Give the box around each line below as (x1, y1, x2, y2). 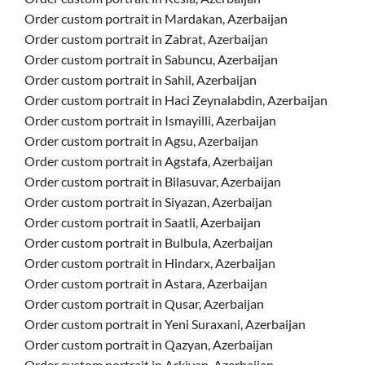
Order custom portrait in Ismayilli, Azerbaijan (24, 112, 276, 128)
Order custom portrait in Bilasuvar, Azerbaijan (24, 174, 281, 189)
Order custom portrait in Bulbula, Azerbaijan (24, 235, 273, 250)
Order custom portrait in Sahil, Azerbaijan (24, 72, 257, 87)
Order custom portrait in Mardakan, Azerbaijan (24, 11, 288, 26)
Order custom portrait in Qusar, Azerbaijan (24, 296, 264, 311)
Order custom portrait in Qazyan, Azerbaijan (24, 336, 273, 352)
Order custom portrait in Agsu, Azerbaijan (24, 133, 258, 148)
